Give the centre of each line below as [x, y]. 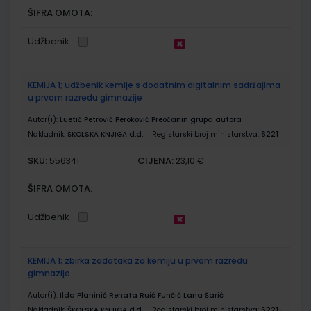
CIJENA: [156, 160]
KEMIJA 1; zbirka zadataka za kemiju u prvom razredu [138, 260]
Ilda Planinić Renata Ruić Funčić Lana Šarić [142, 295]
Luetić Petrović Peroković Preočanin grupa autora [151, 119]
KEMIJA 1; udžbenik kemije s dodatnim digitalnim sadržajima [154, 85]
